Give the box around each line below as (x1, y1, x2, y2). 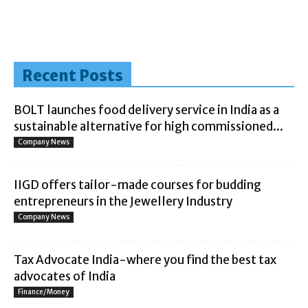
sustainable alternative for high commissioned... (14, 119, 283, 135)
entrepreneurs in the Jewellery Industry (14, 194, 232, 210)
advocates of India (14, 269, 115, 285)
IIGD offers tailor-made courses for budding (14, 177, 261, 193)
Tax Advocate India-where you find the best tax (14, 252, 276, 268)
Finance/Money (18, 287, 69, 297)
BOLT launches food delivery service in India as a (14, 102, 279, 118)
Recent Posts (22, 66, 123, 86)
